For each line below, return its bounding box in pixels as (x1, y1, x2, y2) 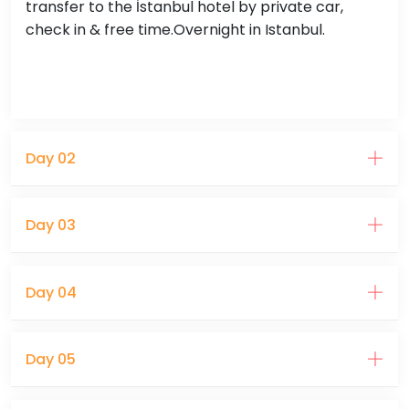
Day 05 (26, 349, 76, 371)
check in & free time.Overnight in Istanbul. (26, 19, 325, 40)
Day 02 (26, 147, 76, 169)
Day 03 (26, 215, 76, 236)
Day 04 (26, 281, 77, 303)
